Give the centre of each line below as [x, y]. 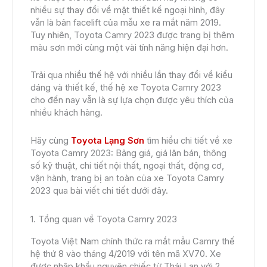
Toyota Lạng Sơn [108, 140]
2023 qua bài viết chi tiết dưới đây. [99, 190]
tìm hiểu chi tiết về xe [188, 140]
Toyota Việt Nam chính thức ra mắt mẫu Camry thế [133, 241]
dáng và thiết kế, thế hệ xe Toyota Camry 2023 [126, 88]
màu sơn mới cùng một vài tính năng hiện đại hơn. [129, 47]
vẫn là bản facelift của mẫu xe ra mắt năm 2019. [126, 22]
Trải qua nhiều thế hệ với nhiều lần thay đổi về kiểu [131, 75]
